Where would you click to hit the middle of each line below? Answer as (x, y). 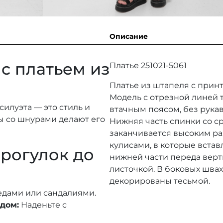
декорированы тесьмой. (160, 181)
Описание (129, 37)
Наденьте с (43, 205)
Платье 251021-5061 (148, 66)
